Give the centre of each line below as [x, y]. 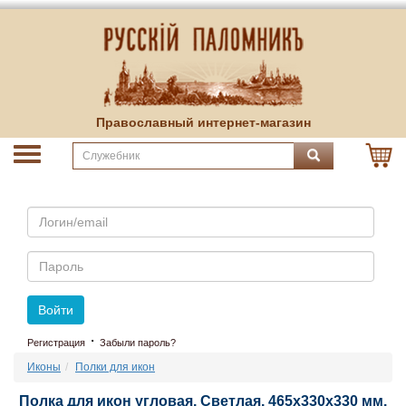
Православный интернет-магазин [203, 122]
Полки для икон [115, 367]
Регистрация [56, 343]
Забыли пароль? [138, 343]
